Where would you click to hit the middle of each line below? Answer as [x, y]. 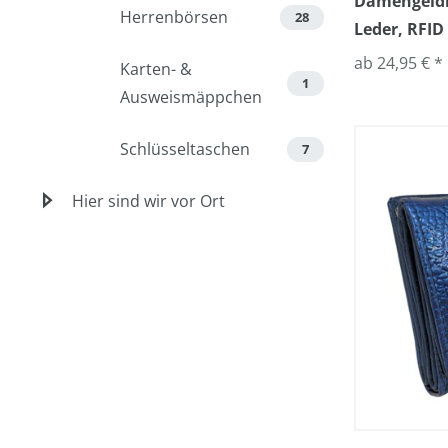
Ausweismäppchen [191, 97]
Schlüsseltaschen [185, 149]
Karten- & [156, 69]
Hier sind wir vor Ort [148, 201]
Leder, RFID [399, 29]
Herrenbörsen [174, 17]
